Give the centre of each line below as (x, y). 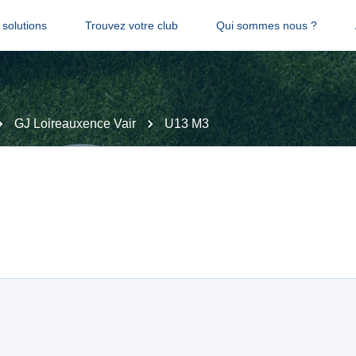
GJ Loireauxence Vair (75, 124)
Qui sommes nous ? (266, 25)
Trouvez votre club (131, 25)
